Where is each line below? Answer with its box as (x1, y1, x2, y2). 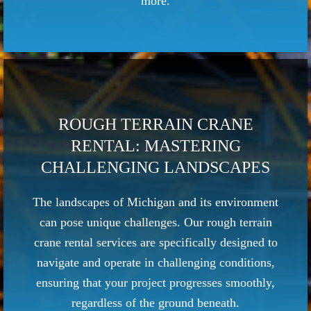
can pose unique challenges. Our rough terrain (39, 215, 272, 230)
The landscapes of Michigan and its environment (33, 195, 278, 210)
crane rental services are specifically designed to (33, 235, 278, 250)
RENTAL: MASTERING (70, 137, 241, 155)
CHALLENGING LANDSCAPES (41, 158, 270, 177)
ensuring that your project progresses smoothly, (36, 276, 275, 290)
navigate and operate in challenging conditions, (36, 255, 275, 270)
